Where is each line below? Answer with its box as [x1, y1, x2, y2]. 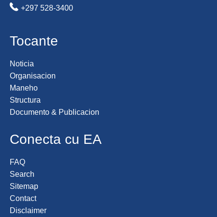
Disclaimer [10, 206, 46, 215]
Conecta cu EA [10, 132, 102, 147]
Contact [10, 194, 36, 202]
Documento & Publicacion [10, 108, 99, 116]
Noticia [10, 60, 34, 68]
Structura [10, 96, 41, 104]
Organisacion [10, 72, 56, 80]
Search [10, 170, 34, 178]
